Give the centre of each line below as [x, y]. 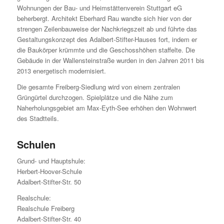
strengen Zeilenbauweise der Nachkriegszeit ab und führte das [107, 28]
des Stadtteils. [38, 118]
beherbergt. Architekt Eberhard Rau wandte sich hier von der [104, 18]
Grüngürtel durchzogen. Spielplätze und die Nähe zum [95, 97]
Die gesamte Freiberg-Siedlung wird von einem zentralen [98, 86]
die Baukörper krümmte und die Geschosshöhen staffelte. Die [106, 49]
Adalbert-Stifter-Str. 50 [49, 181]
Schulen [36, 144]
